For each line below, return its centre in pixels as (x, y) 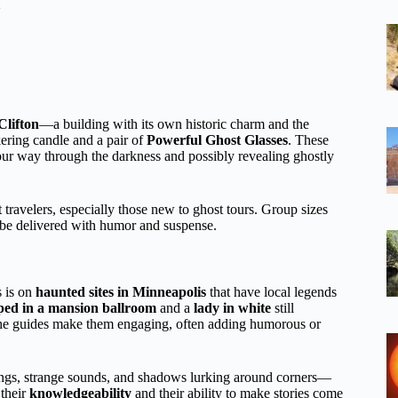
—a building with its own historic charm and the (174, 124)
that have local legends (271, 292)
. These (308, 140)
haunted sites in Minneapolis (121, 292)
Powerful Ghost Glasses (217, 140)
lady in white (232, 308)
